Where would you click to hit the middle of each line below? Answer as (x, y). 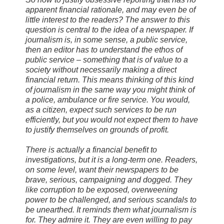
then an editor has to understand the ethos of (104, 49)
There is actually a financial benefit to (91, 149)
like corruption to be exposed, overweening (101, 189)
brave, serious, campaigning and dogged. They (109, 179)
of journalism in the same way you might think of (110, 89)
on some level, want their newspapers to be (102, 169)
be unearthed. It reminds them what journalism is (111, 209)
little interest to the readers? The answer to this (108, 19)
